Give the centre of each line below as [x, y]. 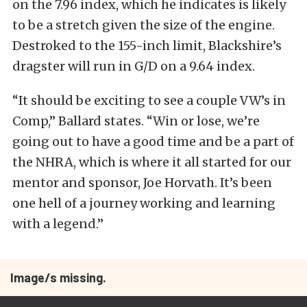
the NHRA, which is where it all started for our [152, 162]
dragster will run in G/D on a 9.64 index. [134, 66]
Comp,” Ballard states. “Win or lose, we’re [136, 121]
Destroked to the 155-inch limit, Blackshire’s [147, 46]
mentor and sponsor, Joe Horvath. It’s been [142, 183]
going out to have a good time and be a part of [153, 142]
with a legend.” [58, 224]
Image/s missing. [58, 278]
